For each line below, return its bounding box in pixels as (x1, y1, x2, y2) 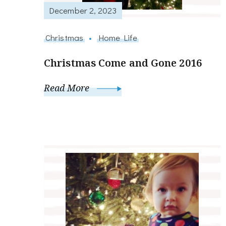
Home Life (98, 31, 137, 43)
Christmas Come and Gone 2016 (44, 55, 202, 70)
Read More (44, 81, 92, 94)
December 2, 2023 (49, 5, 117, 16)
